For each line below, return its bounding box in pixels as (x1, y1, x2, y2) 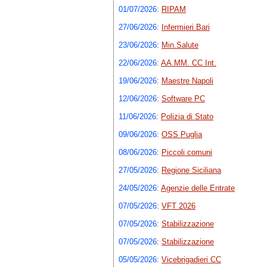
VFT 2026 (162, 201, 195, 211)
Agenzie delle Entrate (161, 184, 235, 193)
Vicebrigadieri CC (162, 255, 221, 265)
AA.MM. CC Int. (161, 58, 216, 68)
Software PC (162, 94, 205, 104)
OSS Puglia (162, 130, 202, 139)
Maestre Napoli (162, 76, 213, 86)
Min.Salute (162, 41, 198, 50)
